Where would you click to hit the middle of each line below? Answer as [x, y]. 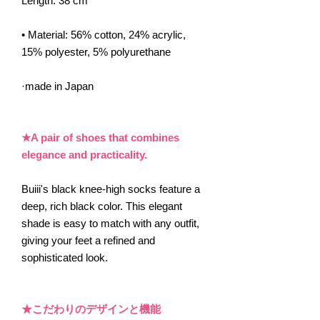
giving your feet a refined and [88, 240]
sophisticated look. [65, 257]
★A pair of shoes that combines [100, 137]
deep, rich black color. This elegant [102, 206]
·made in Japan [57, 86]
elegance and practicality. [84, 155]
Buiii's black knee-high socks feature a [111, 189]
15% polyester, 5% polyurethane [96, 52]
